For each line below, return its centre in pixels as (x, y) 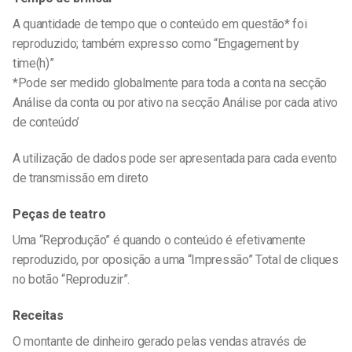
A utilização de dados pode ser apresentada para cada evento (175, 159)
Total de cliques (295, 259)
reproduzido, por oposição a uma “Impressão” (133, 259)
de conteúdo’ (46, 123)
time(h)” (33, 64)
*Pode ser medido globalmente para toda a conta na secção (170, 83)
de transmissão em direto (81, 178)
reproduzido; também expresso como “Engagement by (156, 44)
